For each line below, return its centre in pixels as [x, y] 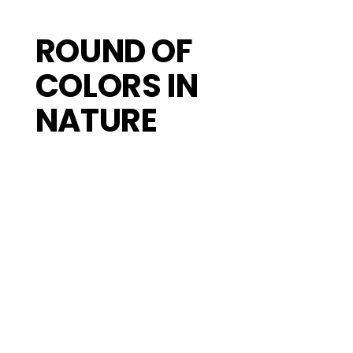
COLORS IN [117, 85]
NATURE [96, 120]
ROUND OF [114, 51]
